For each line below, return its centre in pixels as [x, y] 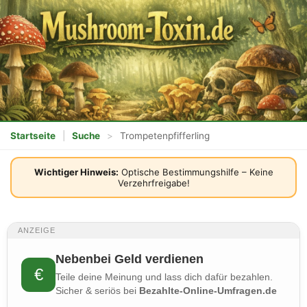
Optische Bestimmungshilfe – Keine [196, 172]
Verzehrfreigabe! [153, 183]
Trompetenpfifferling [165, 135]
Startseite [33, 135]
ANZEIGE [37, 230]
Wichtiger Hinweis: [76, 172]
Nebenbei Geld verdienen [130, 259]
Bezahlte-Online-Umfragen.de [208, 290]
